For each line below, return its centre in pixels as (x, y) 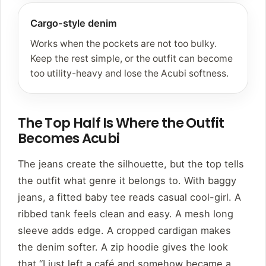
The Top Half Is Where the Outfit (121, 123)
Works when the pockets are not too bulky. (123, 44)
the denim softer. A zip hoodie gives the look (123, 247)
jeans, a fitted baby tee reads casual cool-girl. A (129, 197)
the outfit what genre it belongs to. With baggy (127, 181)
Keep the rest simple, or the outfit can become (132, 59)
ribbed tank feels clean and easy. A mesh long (126, 214)
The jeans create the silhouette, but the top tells (131, 164)
